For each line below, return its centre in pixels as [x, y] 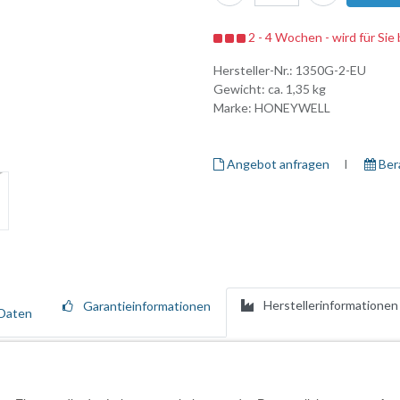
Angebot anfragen [277, 164]
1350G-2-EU [331, 71]
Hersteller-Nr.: [254, 71]
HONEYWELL [292, 108]
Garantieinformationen [146, 305]
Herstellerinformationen [330, 305]
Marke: [234, 108]
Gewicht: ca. [250, 89]
